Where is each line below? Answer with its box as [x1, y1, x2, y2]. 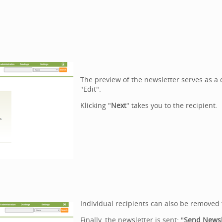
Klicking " [80, 101, 111, 110]
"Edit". [80, 84, 101, 94]
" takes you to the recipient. [126, 101, 218, 110]
